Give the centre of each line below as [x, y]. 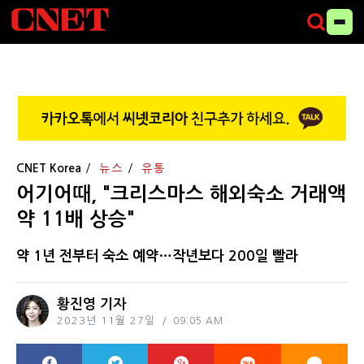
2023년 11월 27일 [106, 320]
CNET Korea [49, 168]
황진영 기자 [91, 304]
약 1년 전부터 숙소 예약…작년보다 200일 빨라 [157, 256]
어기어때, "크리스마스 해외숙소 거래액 [181, 194]
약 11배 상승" [76, 219]
